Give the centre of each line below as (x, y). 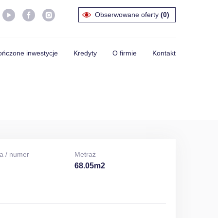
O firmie (125, 53)
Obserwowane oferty (128, 15)
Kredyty (85, 53)
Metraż (85, 154)
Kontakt (164, 53)
